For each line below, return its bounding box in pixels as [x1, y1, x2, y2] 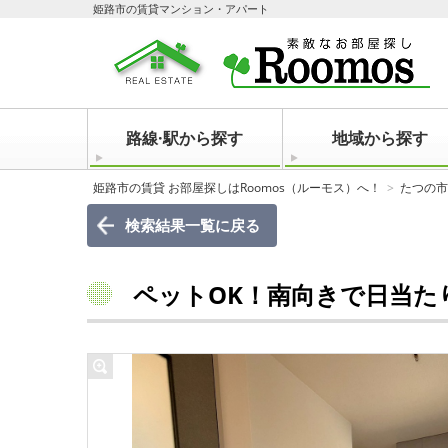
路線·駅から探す [126, 127, 244, 149]
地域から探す [331, 127, 428, 149]
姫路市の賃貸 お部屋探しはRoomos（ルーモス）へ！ [93, 179, 381, 196]
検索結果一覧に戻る [124, 215, 260, 235]
